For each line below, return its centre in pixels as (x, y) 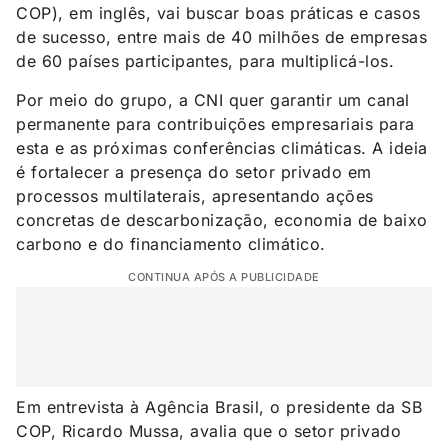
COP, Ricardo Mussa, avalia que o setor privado (208, 430)
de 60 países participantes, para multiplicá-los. (205, 61)
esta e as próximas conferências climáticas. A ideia (222, 147)
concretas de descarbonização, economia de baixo (222, 219)
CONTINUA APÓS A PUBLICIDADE (224, 276)
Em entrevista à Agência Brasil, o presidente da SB (219, 406)
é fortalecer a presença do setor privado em (194, 171)
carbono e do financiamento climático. (171, 243)
